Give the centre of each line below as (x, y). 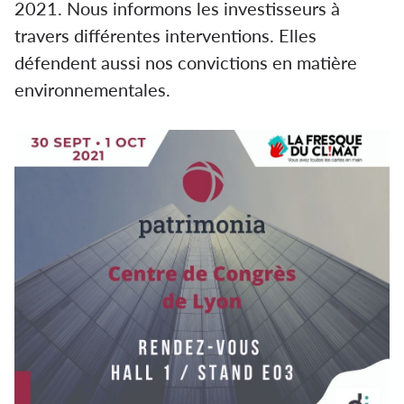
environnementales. (92, 89)
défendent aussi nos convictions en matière (186, 62)
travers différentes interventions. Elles (165, 35)
